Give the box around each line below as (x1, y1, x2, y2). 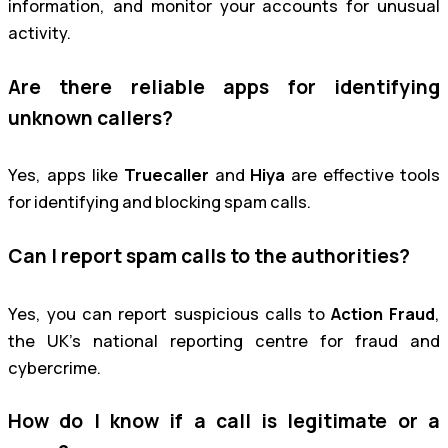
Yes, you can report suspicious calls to (8, 302, 331, 325)
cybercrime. (8, 356, 101, 379)
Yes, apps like (8, 164, 124, 187)
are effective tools (285, 164, 440, 187)
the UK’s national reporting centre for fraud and (8, 329, 440, 352)
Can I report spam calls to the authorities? (8, 243, 410, 270)
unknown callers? (8, 104, 173, 131)
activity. (8, 22, 71, 45)
